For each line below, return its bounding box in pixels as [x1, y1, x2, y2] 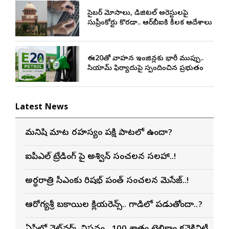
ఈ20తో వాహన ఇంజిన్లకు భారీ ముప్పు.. [87, 54, 203, 64]
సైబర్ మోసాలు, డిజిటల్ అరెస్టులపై [87, 9, 188, 19]
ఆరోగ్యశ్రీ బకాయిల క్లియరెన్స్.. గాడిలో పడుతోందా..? [25, 199, 202, 212]
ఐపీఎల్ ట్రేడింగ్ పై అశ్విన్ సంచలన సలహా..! [25, 151, 176, 164]
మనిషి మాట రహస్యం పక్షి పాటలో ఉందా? [25, 127, 172, 140]
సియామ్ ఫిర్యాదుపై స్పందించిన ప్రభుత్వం [87, 64, 203, 74]
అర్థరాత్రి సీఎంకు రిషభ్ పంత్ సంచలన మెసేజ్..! [25, 175, 189, 188]
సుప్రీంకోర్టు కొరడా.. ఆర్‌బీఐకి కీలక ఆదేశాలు [87, 18, 212, 29]
